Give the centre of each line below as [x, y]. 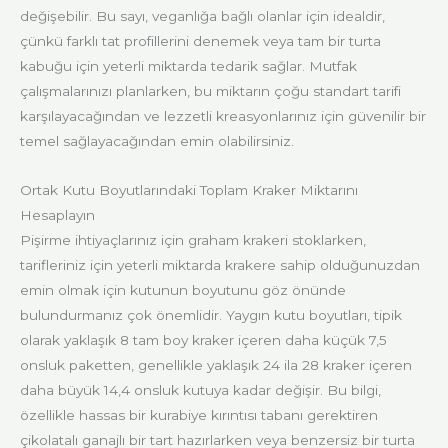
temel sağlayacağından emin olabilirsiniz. [157, 141]
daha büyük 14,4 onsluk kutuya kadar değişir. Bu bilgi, [200, 390]
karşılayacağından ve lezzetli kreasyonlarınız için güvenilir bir [223, 116]
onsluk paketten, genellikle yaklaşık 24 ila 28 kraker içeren [216, 365]
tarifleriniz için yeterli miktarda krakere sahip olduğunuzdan [220, 265]
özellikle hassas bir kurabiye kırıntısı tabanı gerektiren [199, 415]
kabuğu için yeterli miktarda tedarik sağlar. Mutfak [188, 66]
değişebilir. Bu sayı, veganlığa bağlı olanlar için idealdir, [202, 16]
